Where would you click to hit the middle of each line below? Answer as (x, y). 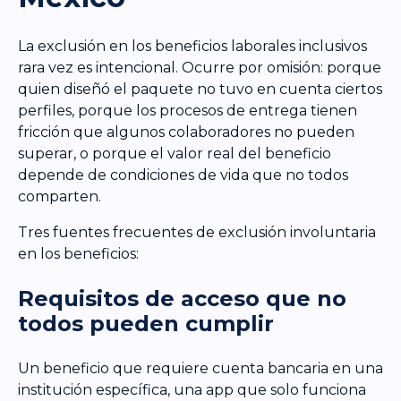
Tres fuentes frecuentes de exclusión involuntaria (197, 233)
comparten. (60, 197)
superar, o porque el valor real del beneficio (175, 154)
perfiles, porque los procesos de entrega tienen (188, 111)
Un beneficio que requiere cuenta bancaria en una (200, 369)
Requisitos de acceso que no (182, 299)
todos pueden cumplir (146, 324)
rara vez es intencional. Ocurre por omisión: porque (200, 68)
